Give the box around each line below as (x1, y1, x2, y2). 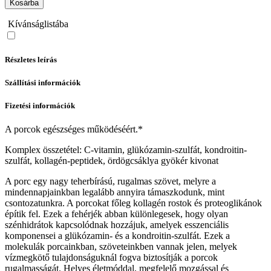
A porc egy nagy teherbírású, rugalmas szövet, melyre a (5, 176, 216, 187)
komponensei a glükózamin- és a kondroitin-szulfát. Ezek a (5, 230, 230, 241)
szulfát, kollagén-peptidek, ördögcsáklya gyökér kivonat (5, 155, 218, 166)
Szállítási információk (5, 78, 80, 87)
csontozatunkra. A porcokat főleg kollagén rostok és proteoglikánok (5, 198, 262, 209)
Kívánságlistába (7, 18, 68, 29)
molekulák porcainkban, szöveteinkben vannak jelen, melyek (5, 241, 237, 252)
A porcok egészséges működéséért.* (5, 124, 143, 135)
